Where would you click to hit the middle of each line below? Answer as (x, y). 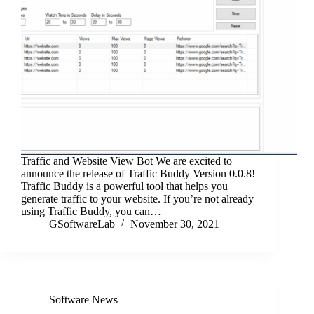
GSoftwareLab (82, 224)
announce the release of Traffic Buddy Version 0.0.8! (138, 174)
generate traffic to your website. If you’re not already (137, 199)
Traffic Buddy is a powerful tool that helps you (124, 186)
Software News (83, 300)
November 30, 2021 (175, 224)
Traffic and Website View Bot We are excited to (127, 161)
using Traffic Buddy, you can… (91, 212)
